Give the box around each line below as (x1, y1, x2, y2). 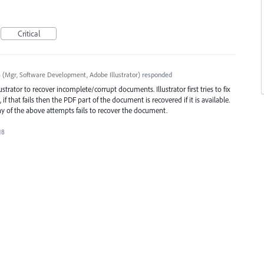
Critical (17, 28, 40, 39)
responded (140, 70, 172, 79)
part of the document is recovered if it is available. (76, 95, 230, 104)
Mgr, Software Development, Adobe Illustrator (4, 70, 138, 79)
